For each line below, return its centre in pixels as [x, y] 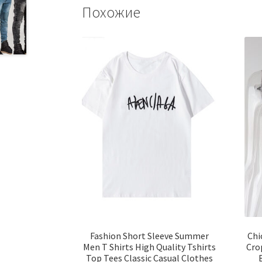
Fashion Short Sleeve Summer [150, 235]
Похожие [111, 12]
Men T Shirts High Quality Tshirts [150, 247]
